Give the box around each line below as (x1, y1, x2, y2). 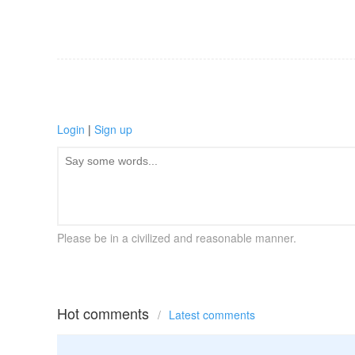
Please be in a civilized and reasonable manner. (57, 230, 296, 246)
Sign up (94, 121, 132, 137)
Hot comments (57, 303, 153, 323)
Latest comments (169, 307, 255, 323)
